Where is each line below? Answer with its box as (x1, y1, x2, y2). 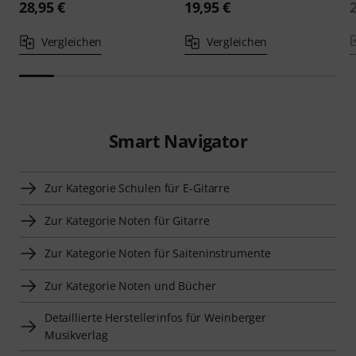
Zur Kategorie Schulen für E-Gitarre (44, 180, 230, 195)
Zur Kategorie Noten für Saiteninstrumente (44, 246, 271, 261)
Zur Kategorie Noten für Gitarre (44, 213, 210, 228)
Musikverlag (44, 327, 108, 342)
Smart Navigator (108, 129, 247, 153)
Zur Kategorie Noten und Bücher (44, 278, 216, 293)
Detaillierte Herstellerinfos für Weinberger (44, 310, 267, 325)
